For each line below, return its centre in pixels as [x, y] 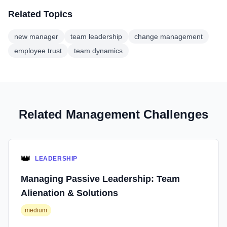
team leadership [96, 36]
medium [36, 210]
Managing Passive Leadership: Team [100, 179]
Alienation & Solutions [69, 193]
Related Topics [40, 14]
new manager [36, 36]
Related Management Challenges [113, 114]
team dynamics [98, 51]
